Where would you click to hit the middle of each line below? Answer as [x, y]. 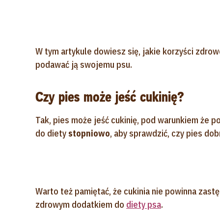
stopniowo [89, 133]
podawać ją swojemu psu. [84, 65]
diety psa [144, 205]
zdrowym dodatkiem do [81, 205]
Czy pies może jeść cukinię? [110, 97]
